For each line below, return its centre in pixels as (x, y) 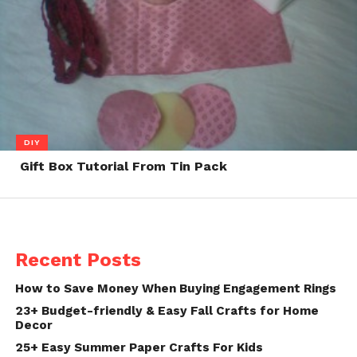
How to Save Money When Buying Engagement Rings (175, 289)
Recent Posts (78, 260)
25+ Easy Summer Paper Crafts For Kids (139, 348)
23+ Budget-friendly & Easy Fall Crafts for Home (167, 311)
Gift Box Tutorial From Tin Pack (123, 167)
